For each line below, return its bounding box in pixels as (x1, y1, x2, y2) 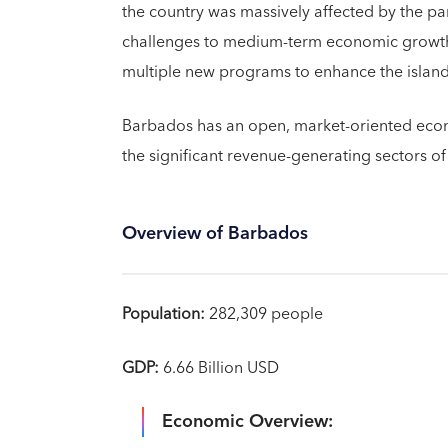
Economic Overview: (162, 406, 333, 437)
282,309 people (204, 300, 323, 328)
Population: (122, 300, 205, 328)
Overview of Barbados (122, 218, 308, 249)
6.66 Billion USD (159, 354, 279, 382)
